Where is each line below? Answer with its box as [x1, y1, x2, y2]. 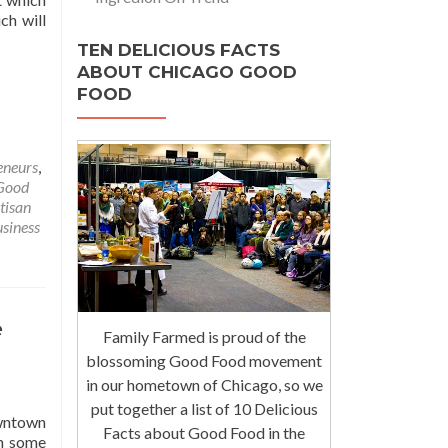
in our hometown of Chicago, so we [85, 374, 323, 394]
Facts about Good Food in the [103, 422, 305, 442]
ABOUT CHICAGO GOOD [77, 62, 297, 82]
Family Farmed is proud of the [102, 326, 306, 346]
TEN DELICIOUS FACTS [77, 40, 280, 60]
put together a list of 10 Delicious [90, 398, 318, 418]
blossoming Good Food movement [86, 350, 322, 370]
